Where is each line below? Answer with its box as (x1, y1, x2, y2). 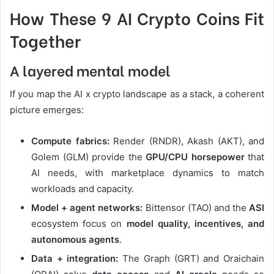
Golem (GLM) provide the (31, 151, 146, 163)
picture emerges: (10, 104, 84, 116)
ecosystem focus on (31, 218, 127, 230)
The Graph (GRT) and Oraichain (118, 253, 265, 265)
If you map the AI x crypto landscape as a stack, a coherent (10, 88, 264, 100)
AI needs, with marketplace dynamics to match (31, 167, 264, 179)
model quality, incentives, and (126, 218, 264, 230)
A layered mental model (10, 59, 171, 80)
